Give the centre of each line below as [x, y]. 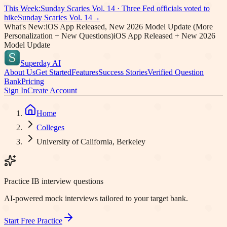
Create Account [52, 90]
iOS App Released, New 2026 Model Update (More [129, 27]
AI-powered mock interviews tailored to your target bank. [96, 198]
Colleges [50, 127]
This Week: [22, 8]
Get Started [53, 72]
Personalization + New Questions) [59, 36]
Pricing [33, 81]
